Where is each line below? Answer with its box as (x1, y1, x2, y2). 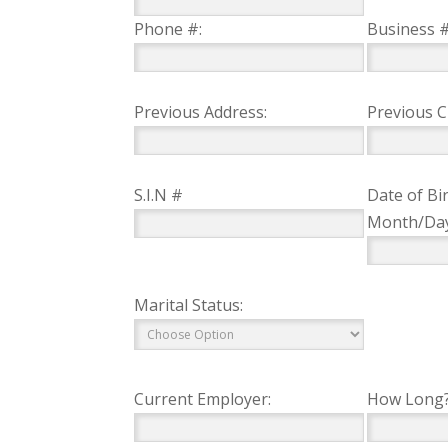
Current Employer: (134, 388, 272, 410)
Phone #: (134, 18, 203, 40)
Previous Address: (134, 101, 268, 123)
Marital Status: (134, 294, 244, 316)
